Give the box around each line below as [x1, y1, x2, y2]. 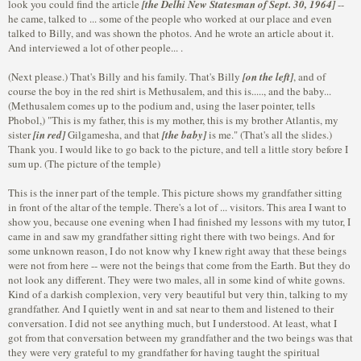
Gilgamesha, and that [65, 127, 162, 142]
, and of [293, 69, 326, 84]
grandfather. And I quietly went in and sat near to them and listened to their [8, 301, 334, 316]
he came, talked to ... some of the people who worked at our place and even [8, 11, 332, 26]
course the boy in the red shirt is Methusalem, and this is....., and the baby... [8, 84, 331, 98]
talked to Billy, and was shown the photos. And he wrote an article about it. [8, 26, 334, 40]
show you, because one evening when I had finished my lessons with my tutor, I [8, 214, 351, 229]
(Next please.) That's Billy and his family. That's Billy [8, 69, 243, 84]
